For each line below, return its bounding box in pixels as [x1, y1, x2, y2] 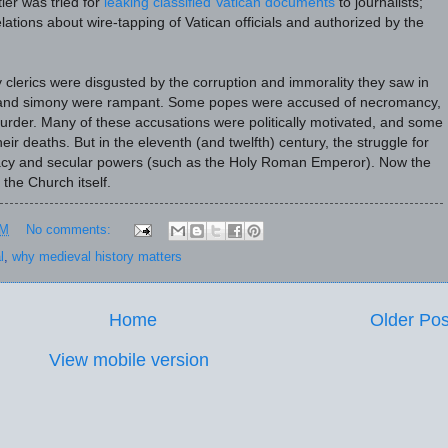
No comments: [25, 221, 115, 237]
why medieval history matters [12, 248, 182, 264]
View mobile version [49, 349, 209, 370]
